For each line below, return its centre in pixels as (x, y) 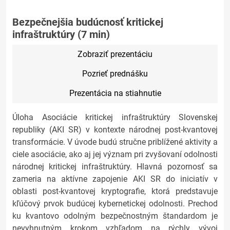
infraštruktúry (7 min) (61, 34)
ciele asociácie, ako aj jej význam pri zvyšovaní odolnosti (115, 154)
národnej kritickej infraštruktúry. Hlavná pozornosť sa (115, 167)
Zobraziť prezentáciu (115, 54)
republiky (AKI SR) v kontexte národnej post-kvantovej (115, 130)
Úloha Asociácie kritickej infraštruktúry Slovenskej (115, 117)
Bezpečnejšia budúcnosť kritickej (88, 22)
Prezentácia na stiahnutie (115, 93)
